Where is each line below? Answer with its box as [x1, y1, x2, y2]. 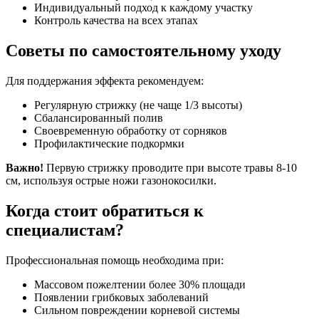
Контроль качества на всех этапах [34, 14, 198, 27]
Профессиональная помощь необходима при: [6, 254, 224, 267]
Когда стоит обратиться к [6, 202, 204, 221]
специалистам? [6, 221, 124, 240]
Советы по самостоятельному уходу [6, 41, 281, 61]
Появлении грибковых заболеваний [34, 291, 209, 304]
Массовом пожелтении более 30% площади [34, 278, 246, 291]
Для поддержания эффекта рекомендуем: [6, 75, 204, 88]
